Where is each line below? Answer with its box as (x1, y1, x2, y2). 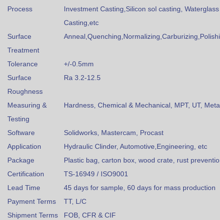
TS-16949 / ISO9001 (63, 170, 128, 178)
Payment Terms (7, 197, 56, 205)
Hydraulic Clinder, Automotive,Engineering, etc (63, 142, 207, 150)
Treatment (7, 46, 39, 54)
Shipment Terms (7, 211, 58, 219)
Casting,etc (63, 19, 99, 27)
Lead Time (7, 184, 40, 192)
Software (7, 129, 35, 137)
